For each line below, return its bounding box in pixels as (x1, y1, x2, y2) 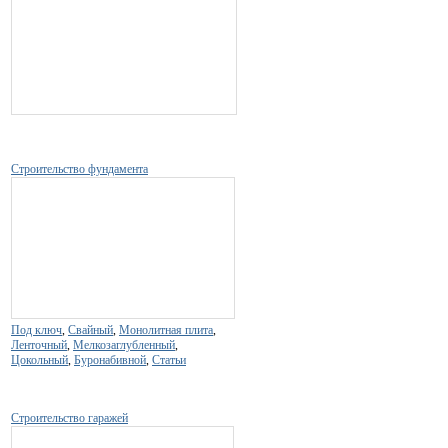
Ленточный (11, 337, 67, 352)
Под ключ (11, 322, 62, 337)
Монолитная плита (119, 322, 213, 337)
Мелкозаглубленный (73, 337, 175, 352)
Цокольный (11, 352, 68, 367)
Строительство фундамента (11, 161, 148, 176)
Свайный (68, 322, 113, 337)
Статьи (152, 352, 186, 367)
